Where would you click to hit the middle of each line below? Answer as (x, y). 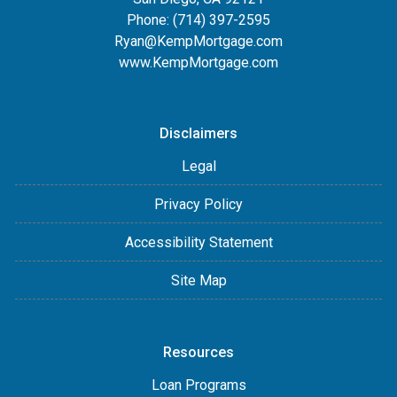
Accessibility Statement (198, 242)
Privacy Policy (198, 204)
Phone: (150, 20)
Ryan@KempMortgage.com (198, 41)
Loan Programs (198, 385)
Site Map (198, 280)
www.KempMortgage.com (198, 62)
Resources (198, 352)
